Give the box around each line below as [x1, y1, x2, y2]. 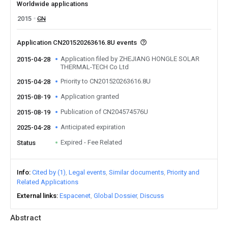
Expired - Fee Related [61, 138, 122, 146]
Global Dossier [94, 192, 137, 199]
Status [17, 139, 36, 147]
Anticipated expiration [61, 123, 125, 131]
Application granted [61, 93, 119, 100]
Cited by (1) [32, 168, 66, 176]
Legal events [69, 168, 106, 176]
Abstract [10, 213, 41, 222]
